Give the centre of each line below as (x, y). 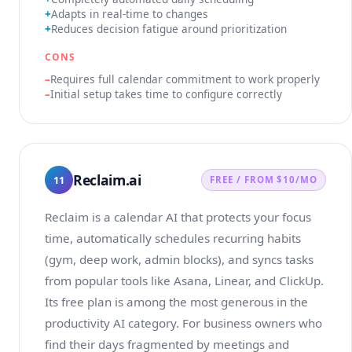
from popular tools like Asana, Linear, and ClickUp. (184, 280)
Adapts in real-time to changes (130, 14)
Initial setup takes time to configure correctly (166, 94)
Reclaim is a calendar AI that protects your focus (178, 217)
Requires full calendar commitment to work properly (185, 79)
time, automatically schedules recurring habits (173, 238)
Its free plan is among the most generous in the (176, 302)
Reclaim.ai (107, 180)
